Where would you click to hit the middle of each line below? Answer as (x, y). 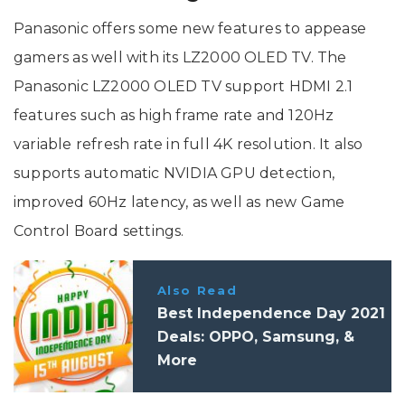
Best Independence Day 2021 (271, 313)
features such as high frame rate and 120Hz (174, 115)
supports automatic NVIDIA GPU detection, (174, 173)
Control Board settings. (99, 231)
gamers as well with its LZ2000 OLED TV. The (180, 57)
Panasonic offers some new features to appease (190, 28)
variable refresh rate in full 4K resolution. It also (188, 144)
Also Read (197, 290)
